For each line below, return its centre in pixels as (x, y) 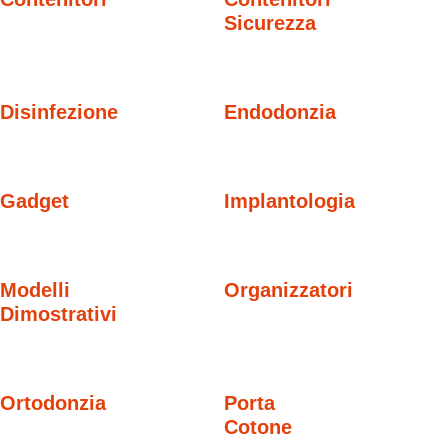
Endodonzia (280, 112)
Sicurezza (270, 23)
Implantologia (289, 200)
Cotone (258, 426)
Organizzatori (288, 289)
